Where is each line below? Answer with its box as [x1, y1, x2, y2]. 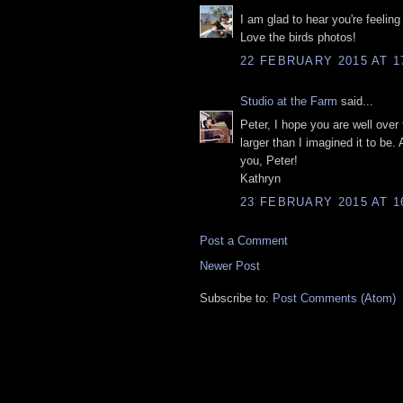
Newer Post [200, 258, 260, 273]
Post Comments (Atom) [273, 291, 396, 305]
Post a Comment [200, 233, 288, 247]
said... [337, 94, 373, 108]
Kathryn [240, 172, 281, 186]
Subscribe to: [200, 291, 273, 305]
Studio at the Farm [240, 94, 337, 108]
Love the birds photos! [240, 31, 356, 45]
